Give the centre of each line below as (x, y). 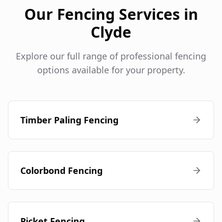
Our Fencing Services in (111, 14)
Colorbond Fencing (61, 171)
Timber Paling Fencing (69, 120)
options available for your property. (111, 70)
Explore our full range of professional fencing (111, 56)
